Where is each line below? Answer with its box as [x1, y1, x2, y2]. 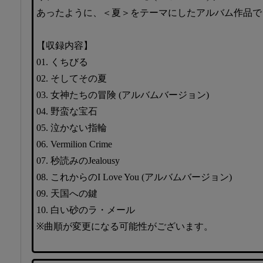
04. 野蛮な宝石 [36, 106, 97, 116]
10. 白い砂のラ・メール [36, 204, 135, 215]
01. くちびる [36, 56, 88, 67]
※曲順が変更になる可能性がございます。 [36, 221, 213, 231]
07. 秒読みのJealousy [36, 155, 120, 166]
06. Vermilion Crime [36, 139, 112, 149]
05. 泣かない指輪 [36, 122, 107, 133]
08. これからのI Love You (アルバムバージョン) [36, 171, 232, 182]
